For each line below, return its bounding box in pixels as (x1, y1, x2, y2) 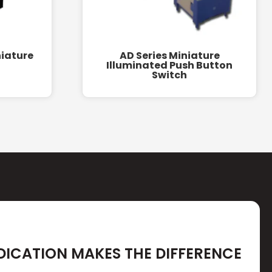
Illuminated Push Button (106, 58, 233, 72)
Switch (152, 67, 187, 82)
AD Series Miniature (119, 48, 220, 63)
